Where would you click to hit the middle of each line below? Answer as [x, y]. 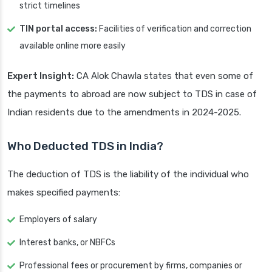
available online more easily [73, 46]
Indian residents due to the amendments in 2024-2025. [124, 113]
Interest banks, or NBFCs [67, 243]
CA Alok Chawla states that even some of [164, 76]
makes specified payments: [64, 193]
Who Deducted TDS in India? [85, 146]
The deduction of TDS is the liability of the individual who [128, 175]
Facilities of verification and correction [174, 29]
